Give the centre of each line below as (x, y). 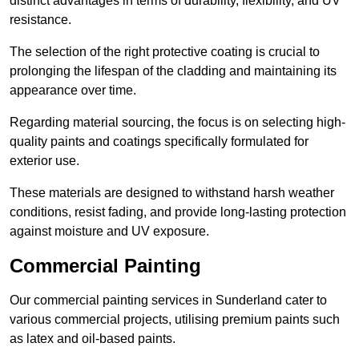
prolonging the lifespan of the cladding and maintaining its (173, 71)
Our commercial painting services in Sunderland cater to (168, 301)
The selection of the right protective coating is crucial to (165, 52)
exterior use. (46, 161)
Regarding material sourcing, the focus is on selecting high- (177, 123)
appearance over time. (73, 91)
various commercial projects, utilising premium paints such (175, 320)
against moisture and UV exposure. (109, 232)
